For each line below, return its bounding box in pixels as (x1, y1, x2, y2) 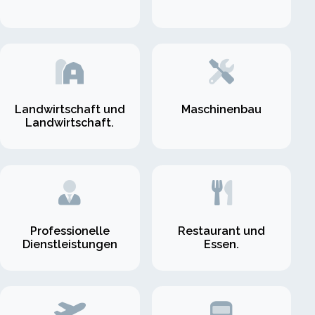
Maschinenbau (181, 103, 262, 117)
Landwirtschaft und (14, 103, 125, 117)
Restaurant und (178, 224, 266, 238)
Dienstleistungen (22, 237, 117, 251)
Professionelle (30, 224, 110, 238)
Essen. (204, 237, 240, 251)
